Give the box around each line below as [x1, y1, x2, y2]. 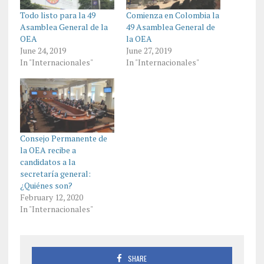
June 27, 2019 [126, 45, 171, 57]
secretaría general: [19, 167, 91, 179]
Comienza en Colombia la [126, 9, 219, 21]
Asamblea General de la [19, 21, 108, 33]
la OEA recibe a [19, 144, 76, 156]
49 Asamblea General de [126, 21, 215, 33]
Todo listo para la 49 [19, 9, 95, 21]
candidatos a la [19, 156, 75, 167]
